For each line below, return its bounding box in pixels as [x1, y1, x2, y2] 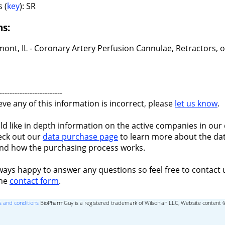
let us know [175, 98, 217, 109]
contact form [10, 175, 59, 187]
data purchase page [43, 131, 118, 143]
